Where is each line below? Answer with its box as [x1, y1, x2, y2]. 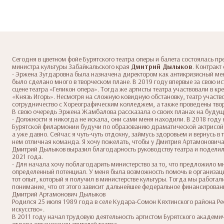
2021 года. [12, 151, 43, 161]
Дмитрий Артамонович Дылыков [12, 189, 105, 198]
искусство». [12, 204, 44, 213]
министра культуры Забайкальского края [12, 61, 131, 71]
